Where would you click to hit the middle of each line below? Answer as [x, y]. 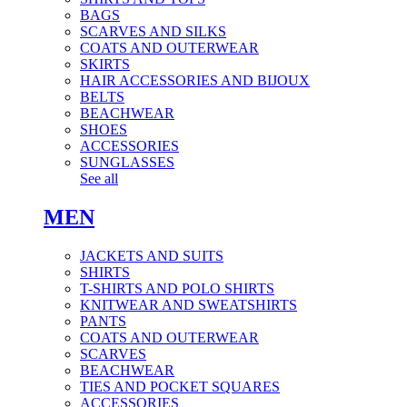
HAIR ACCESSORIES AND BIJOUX [195, 80]
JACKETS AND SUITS [152, 255]
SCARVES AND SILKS [153, 31]
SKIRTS [105, 64]
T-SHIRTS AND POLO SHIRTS [177, 288]
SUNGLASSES [127, 162]
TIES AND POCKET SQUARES [180, 386]
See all [99, 178]
